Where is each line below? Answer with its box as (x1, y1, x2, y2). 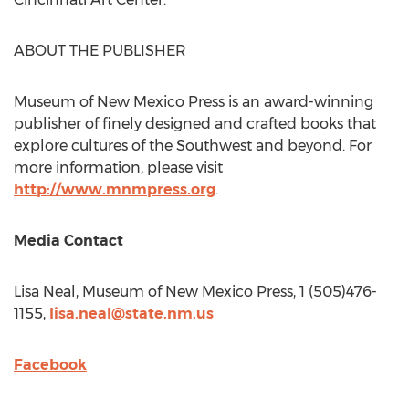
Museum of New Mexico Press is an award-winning (14, 93, 373, 110)
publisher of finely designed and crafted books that (14, 115, 376, 132)
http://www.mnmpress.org (14, 181, 215, 198)
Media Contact (14, 232, 123, 249)
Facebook (14, 356, 87, 373)
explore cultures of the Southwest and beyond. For (14, 137, 372, 154)
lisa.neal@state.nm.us (49, 305, 214, 322)
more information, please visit (14, 159, 223, 176)
